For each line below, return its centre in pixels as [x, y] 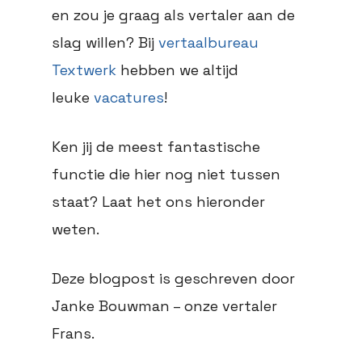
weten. [76, 229]
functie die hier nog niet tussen [166, 175]
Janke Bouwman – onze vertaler [164, 306]
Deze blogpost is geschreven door [173, 279]
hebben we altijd [179, 70]
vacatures [129, 98]
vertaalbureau [208, 43]
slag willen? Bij [105, 43]
